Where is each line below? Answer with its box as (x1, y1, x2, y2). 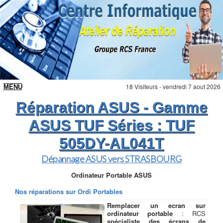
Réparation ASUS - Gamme (15, 99, 208, 115)
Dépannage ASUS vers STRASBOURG (41, 153, 182, 164)
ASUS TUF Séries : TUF (28, 117, 195, 133)
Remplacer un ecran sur (107, 201, 206, 210)
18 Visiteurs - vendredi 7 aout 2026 (126, 82, 221, 91)
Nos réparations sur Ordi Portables (15, 187, 122, 196)
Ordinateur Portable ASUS (71, 170, 152, 180)
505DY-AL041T (59, 135, 164, 151)
